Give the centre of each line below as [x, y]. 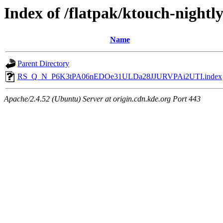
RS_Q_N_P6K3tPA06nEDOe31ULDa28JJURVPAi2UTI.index [120, 77]
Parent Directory [43, 64]
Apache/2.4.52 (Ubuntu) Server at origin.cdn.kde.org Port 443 [102, 99]
